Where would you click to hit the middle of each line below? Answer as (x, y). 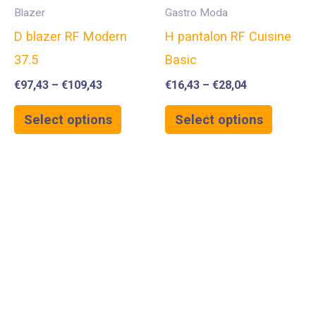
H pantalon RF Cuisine (228, 37)
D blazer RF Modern (71, 37)
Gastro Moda (196, 12)
